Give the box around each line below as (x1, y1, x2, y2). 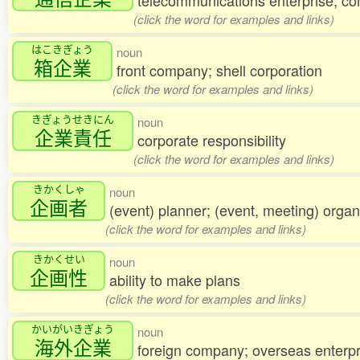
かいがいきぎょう (31, 321, 114, 337)
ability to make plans (109, 269, 240, 291)
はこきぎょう (31, 41, 93, 57)
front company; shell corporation (117, 59, 322, 81)
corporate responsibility (137, 129, 286, 151)
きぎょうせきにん (31, 111, 114, 127)
